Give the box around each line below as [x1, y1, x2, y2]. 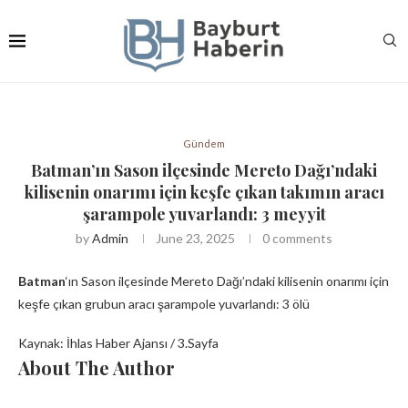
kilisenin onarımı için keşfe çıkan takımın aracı [24, 181, 384, 203]
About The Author [18, 355, 175, 380]
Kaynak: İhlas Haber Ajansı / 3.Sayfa [18, 335, 219, 351]
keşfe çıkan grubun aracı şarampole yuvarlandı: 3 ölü [18, 296, 310, 311]
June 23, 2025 [156, 230, 235, 246]
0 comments [262, 230, 332, 246]
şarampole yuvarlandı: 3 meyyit [82, 203, 326, 225]
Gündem [183, 138, 225, 149]
